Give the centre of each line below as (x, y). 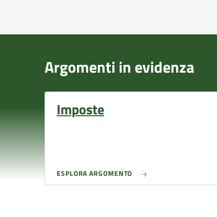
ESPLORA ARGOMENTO (95, 173)
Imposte (80, 109)
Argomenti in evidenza (119, 67)
